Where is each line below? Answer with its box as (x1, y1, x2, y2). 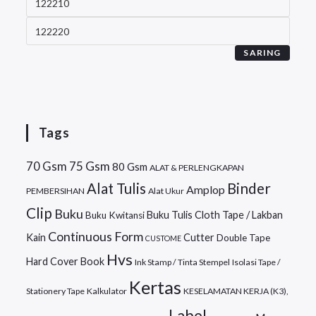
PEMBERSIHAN (26, 186, 85, 197)
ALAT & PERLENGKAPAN (150, 162, 245, 174)
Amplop (186, 183, 226, 197)
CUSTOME (145, 233, 182, 243)
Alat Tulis (87, 180, 147, 197)
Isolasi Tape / (232, 257, 281, 268)
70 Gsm (26, 159, 68, 174)
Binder (227, 180, 272, 197)
